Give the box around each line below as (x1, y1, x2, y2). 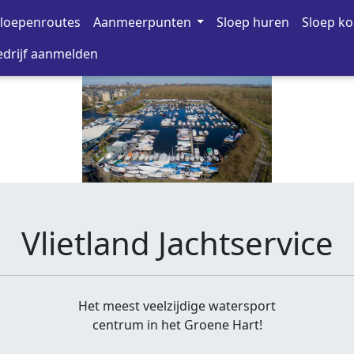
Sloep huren (217, 13, 290, 31)
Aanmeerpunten (93, 13, 192, 31)
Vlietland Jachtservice (21, 221, 333, 265)
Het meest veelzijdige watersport (78, 297, 276, 314)
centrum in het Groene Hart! (92, 316, 262, 333)
